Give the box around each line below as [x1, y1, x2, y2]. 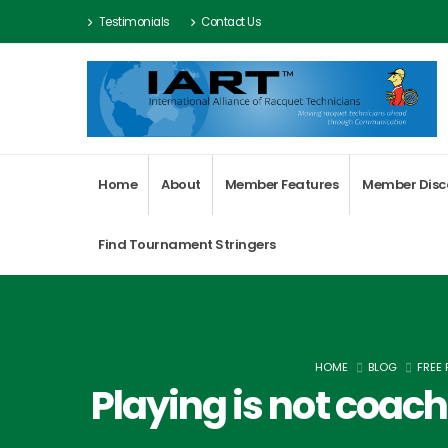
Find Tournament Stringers [98, 234, 276, 254]
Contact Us [201, 13, 261, 30]
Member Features [224, 174, 338, 194]
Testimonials [98, 13, 170, 30]
